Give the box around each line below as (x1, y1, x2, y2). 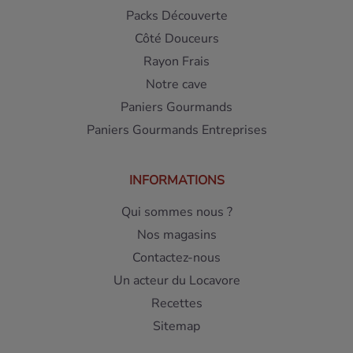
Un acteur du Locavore (113, 272, 240, 290)
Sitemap (153, 318, 200, 336)
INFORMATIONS (128, 172, 225, 190)
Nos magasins (136, 226, 217, 244)
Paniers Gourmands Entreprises (86, 121, 267, 139)
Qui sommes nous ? (121, 203, 232, 221)
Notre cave (146, 76, 207, 94)
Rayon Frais (143, 53, 210, 71)
